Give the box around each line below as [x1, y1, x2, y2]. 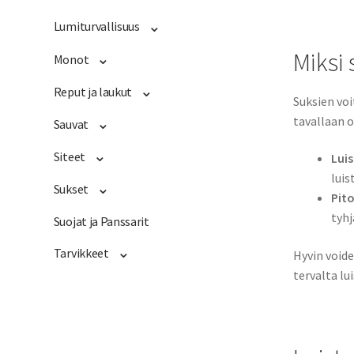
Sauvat [53, 115, 88, 132]
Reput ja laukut [53, 83, 133, 100]
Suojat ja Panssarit [53, 213, 149, 230]
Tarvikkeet [53, 245, 109, 262]
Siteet [53, 148, 85, 164]
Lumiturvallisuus [53, 18, 140, 35]
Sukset [53, 180, 88, 197]
